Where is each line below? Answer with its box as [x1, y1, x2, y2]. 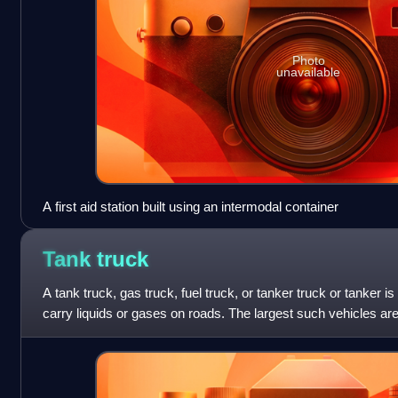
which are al [42, 326, 112, 342]
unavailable [276, 64, 341, 79]
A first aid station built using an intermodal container [42, 199, 338, 215]
